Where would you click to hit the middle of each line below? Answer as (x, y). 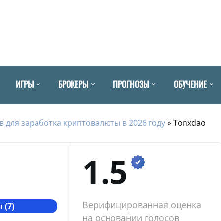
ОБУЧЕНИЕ (190, 84)
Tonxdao (189, 123)
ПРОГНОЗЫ (131, 84)
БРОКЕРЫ (73, 84)
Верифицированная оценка (142, 204)
